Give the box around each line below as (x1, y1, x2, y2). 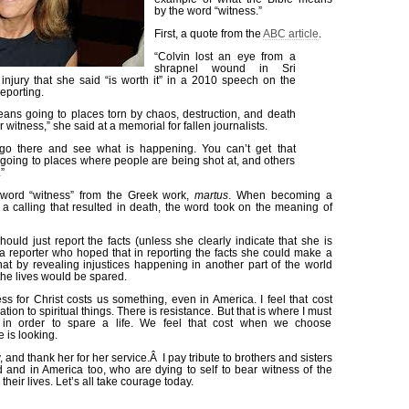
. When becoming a (228, 188, 332, 201)
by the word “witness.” (153, 5, 262, 17)
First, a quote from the (153, 26, 263, 39)
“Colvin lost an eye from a (153, 49, 296, 62)
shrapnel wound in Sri (153, 61, 296, 74)
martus (194, 188, 229, 201)
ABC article (262, 26, 319, 39)
